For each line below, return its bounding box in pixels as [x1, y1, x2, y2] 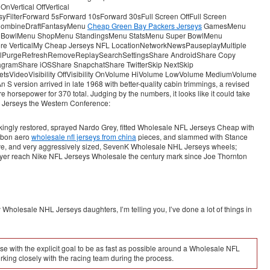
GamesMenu [202, 20, 246, 31]
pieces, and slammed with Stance [136, 131, 248, 142]
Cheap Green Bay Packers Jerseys [87, 20, 202, 31]
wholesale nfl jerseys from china [31, 131, 136, 142]
